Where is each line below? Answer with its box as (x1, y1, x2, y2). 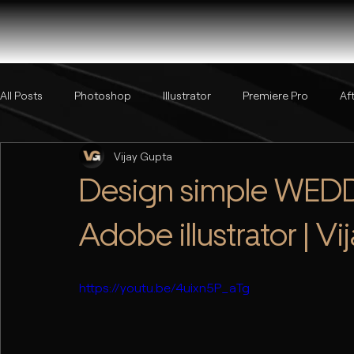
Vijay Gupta (114, 149, 172, 163)
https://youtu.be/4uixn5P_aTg (79, 280, 250, 295)
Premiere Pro (243, 88, 308, 102)
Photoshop (74, 88, 131, 102)
